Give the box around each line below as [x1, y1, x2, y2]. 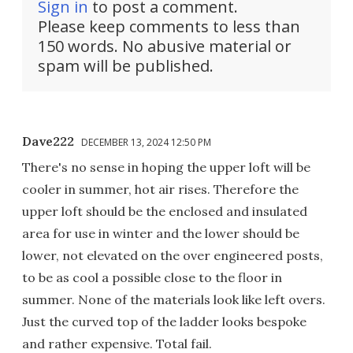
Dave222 [22, 132, 74, 149]
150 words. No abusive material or [38, 35, 292, 57]
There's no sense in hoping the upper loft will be [22, 158, 310, 175]
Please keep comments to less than [38, 15, 300, 37]
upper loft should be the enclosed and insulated [22, 203, 307, 219]
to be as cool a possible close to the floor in [22, 269, 282, 285]
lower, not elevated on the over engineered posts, [22, 247, 323, 263]
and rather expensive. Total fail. [22, 335, 212, 351]
